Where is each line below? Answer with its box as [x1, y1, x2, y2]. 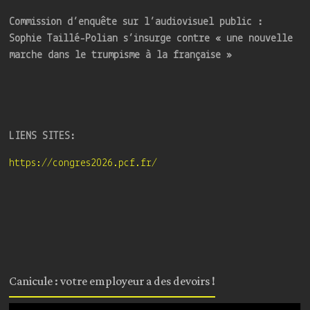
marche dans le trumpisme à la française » [9, 50, 232, 62]
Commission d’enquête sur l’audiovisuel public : [9, 17, 264, 28]
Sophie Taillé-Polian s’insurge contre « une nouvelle [9, 33, 293, 45]
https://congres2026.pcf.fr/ [9, 158, 158, 170]
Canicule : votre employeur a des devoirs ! [9, 271, 216, 293]
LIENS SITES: [9, 131, 76, 143]
